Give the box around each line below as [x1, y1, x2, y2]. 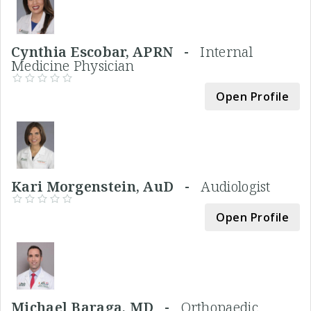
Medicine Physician [11, 56, 135, 75]
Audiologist [201, 176, 271, 196]
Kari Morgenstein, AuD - [11, 176, 201, 196]
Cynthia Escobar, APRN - [11, 42, 201, 61]
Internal [200, 42, 253, 61]
